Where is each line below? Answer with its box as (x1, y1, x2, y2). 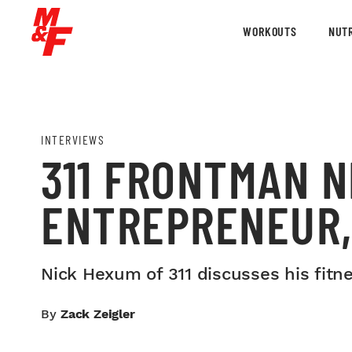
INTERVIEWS (41, 132, 104, 147)
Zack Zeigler (60, 306, 135, 321)
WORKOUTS (243, 24, 297, 38)
